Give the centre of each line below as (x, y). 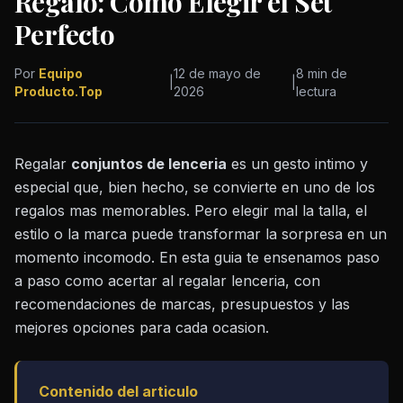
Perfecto (65, 35)
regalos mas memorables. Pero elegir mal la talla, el (191, 211)
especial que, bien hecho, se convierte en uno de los (195, 188)
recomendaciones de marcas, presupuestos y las (182, 304)
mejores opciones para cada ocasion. (142, 328)
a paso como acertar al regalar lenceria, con (167, 281)
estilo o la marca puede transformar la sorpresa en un (201, 234)
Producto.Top (58, 92)
